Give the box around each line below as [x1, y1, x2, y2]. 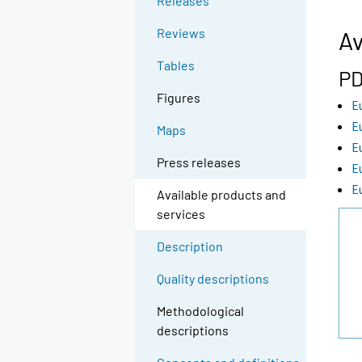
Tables [157, 57, 196, 74]
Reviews [157, 25, 206, 41]
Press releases [157, 154, 242, 170]
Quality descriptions [157, 271, 270, 287]
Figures [157, 90, 201, 106]
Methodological [157, 303, 245, 319]
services [157, 206, 206, 222]
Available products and [157, 187, 287, 203]
